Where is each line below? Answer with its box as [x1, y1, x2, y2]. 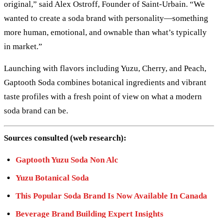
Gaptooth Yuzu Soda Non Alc [16, 155, 118, 164]
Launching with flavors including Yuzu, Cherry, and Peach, [4, 64, 206, 73]
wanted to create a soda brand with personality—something [4, 14, 208, 23]
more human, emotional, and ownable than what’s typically [4, 28, 207, 37]
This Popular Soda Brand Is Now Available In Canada [16, 191, 207, 200]
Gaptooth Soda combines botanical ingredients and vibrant [4, 78, 206, 88]
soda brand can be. [4, 106, 68, 116]
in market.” [4, 42, 42, 52]
